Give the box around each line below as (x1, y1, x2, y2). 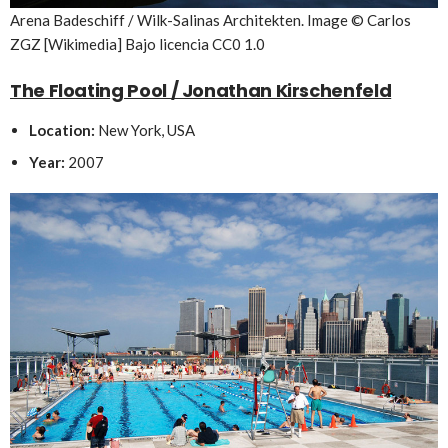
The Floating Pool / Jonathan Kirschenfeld (10, 77, 392, 103)
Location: (28, 120, 98, 139)
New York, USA (97, 120, 195, 139)
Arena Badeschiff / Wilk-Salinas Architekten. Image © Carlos (10, 10, 411, 29)
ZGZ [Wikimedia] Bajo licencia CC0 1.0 (10, 34, 265, 53)
